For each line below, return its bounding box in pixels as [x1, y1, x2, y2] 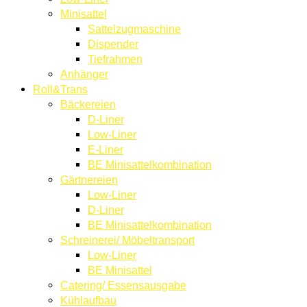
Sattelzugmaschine [88, 22, 181, 35]
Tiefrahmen [88, 52, 143, 65]
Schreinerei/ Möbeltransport [60, 233, 195, 246]
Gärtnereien [60, 173, 118, 186]
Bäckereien [60, 97, 116, 110]
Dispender [88, 37, 138, 50]
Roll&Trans [33, 82, 88, 95]
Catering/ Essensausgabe [60, 278, 186, 291]
